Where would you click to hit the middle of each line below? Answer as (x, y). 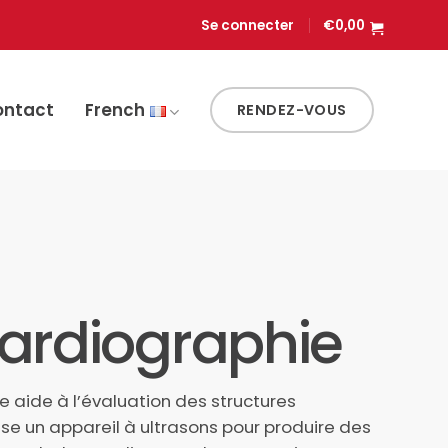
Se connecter (248, 25)
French (114, 110)
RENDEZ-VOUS (292, 110)
